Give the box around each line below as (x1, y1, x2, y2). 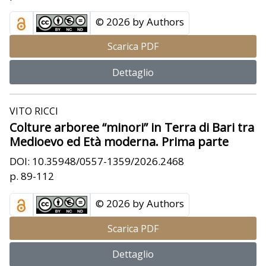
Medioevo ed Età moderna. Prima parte (9, 134, 229, 150)
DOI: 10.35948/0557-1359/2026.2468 (9, 154, 184, 169)
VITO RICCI (9, 104, 58, 118)
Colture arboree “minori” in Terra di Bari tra (9, 119, 254, 136)
